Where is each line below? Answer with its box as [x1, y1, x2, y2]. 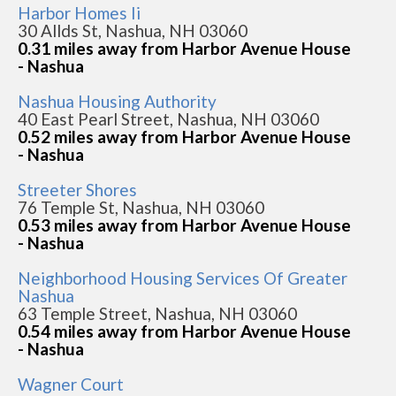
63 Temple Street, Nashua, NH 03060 [18, 303, 297, 324]
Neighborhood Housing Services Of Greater [18, 268, 347, 288]
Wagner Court [18, 374, 124, 394]
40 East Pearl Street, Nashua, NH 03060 [18, 109, 319, 129]
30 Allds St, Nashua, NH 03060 [18, 20, 247, 41]
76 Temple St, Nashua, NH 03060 [18, 197, 264, 217]
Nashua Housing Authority [18, 91, 217, 111]
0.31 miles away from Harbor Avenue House [18, 38, 351, 58]
